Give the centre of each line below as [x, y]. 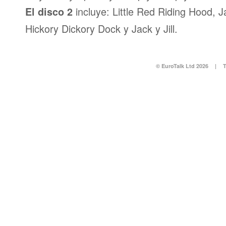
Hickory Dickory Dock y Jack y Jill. [101, 29]
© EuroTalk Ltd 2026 [182, 66]
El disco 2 [49, 12]
